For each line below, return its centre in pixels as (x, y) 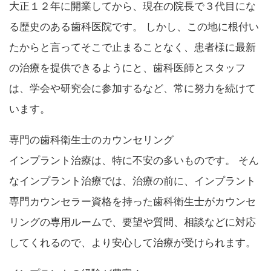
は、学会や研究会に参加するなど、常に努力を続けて (132, 88)
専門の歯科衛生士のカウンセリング (91, 140)
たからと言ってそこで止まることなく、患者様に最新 (132, 47)
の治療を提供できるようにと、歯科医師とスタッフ (127, 68)
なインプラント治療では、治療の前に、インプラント (132, 181)
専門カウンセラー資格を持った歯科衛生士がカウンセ (132, 201)
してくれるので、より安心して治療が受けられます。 (132, 243)
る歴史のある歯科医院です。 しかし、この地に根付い (134, 27)
